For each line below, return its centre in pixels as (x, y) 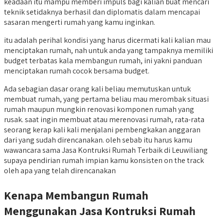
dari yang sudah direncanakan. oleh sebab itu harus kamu (98, 140)
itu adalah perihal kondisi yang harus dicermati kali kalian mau (107, 40)
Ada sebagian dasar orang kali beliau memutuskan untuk (97, 89)
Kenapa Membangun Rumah (76, 195)
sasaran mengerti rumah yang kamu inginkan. (80, 22)
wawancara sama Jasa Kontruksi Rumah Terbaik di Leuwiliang (106, 150)
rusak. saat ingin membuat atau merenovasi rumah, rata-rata (104, 119)
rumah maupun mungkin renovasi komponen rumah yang (99, 109)
